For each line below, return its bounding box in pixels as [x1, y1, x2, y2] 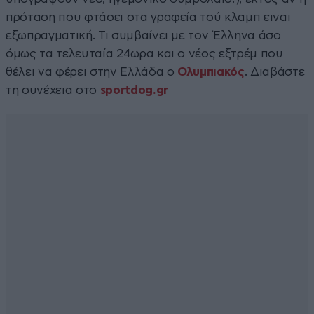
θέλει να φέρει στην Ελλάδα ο [6, 65, 178, 78]
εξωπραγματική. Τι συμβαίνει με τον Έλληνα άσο [6, 29, 281, 41]
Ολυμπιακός [177, 65, 245, 78]
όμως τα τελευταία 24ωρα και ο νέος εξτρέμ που [6, 47, 283, 60]
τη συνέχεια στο [6, 83, 100, 96]
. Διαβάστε [244, 65, 305, 78]
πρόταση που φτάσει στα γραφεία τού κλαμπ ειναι [6, 11, 291, 23]
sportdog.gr [100, 83, 168, 96]
